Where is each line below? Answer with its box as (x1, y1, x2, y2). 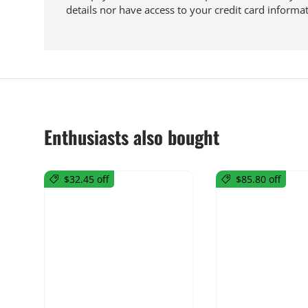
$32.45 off (64, 173, 109, 186)
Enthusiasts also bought (44, 123, 219, 151)
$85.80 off (235, 173, 280, 186)
